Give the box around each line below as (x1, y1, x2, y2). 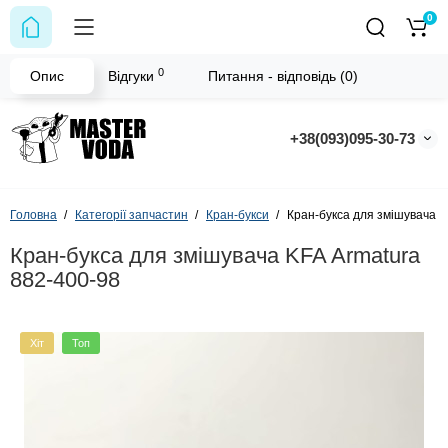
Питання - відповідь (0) (208, 68, 358, 84)
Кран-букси (206, 208, 269, 223)
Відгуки (108, 68, 158, 84)
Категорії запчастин (75, 208, 188, 223)
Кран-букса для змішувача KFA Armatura (10, 243, 420, 269)
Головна (10, 208, 57, 223)
